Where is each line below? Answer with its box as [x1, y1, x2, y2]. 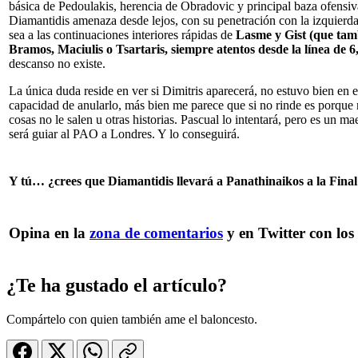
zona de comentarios [89, 224, 223, 241]
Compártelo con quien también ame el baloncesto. [6, 312, 257, 326]
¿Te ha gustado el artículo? [6, 274, 227, 296]
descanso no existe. [9, 56, 105, 70]
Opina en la [9, 224, 89, 241]
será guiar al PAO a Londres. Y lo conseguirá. [9, 126, 240, 141]
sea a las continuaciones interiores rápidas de [9, 27, 236, 42]
